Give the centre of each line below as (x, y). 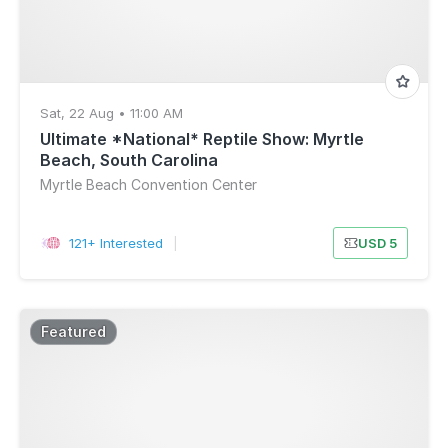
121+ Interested (115, 243)
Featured (73, 331)
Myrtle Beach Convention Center (148, 184)
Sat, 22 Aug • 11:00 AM (111, 113)
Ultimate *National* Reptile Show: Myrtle (202, 139)
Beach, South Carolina (129, 160)
